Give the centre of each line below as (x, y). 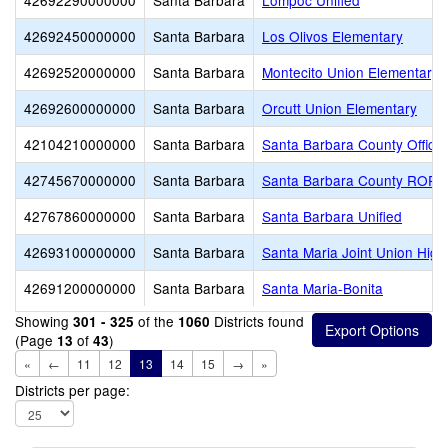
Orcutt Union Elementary (339, 108)
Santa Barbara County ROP (349, 180)
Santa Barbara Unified (332, 216)
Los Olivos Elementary (332, 36)
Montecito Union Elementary (350, 72)
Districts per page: (72, 390)
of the (156, 321)
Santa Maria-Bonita (322, 288)
